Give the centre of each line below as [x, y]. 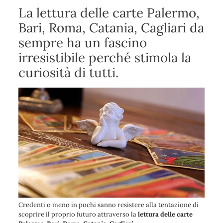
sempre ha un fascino [82, 43]
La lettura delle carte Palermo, [109, 13]
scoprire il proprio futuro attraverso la [78, 214]
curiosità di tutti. [68, 72]
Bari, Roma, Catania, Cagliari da [111, 28]
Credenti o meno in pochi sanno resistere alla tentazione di [108, 205]
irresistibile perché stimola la [105, 57]
